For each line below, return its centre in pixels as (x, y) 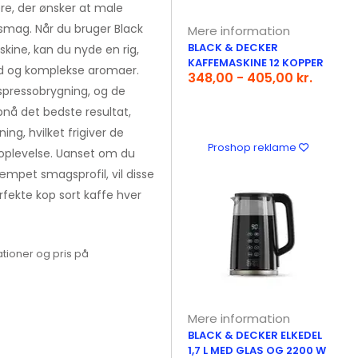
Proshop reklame (253, 147)
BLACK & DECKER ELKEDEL (255, 335)
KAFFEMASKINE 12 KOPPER (256, 63)
